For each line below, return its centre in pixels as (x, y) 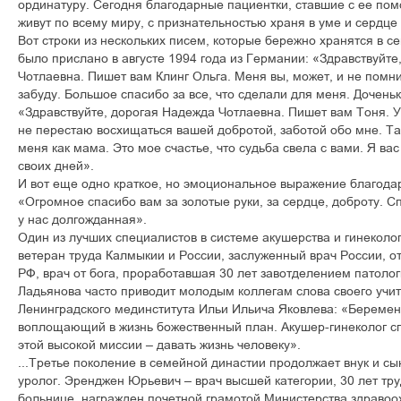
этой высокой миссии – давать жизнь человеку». (159, 345)
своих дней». (56, 166)
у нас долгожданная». (82, 219)
